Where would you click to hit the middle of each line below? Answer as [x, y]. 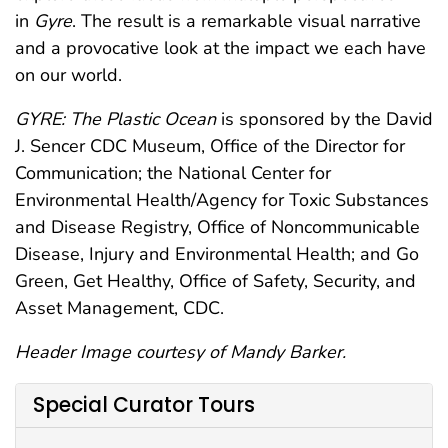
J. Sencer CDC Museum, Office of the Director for [210, 145]
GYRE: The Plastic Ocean [115, 118]
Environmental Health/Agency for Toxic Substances [222, 199]
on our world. [68, 74]
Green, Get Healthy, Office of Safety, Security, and [215, 280]
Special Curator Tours [144, 405]
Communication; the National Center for [173, 172]
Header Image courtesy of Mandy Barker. [180, 351]
